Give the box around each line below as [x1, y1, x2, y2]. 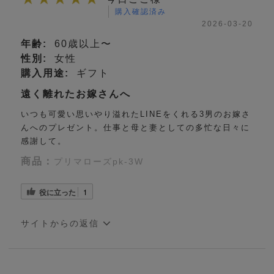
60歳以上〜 [51, 39, 113, 50]
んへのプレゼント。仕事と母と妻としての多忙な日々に [21, 123, 251, 133]
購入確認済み [115, 7, 167, 17]
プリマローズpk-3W [54, 157, 144, 167]
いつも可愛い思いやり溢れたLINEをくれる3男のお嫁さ [21, 109, 251, 119]
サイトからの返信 [21, 218, 103, 229]
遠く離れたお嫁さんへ [21, 89, 131, 100]
